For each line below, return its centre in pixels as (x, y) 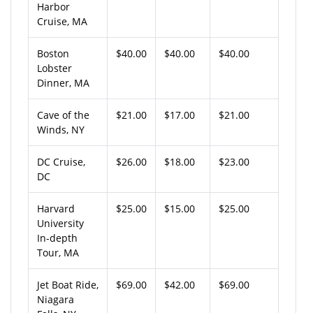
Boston (53, 53)
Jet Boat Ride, (68, 284)
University (60, 223)
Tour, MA (58, 252)
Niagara (56, 299)
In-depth (57, 238)
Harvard (56, 208)
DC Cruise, (61, 161)
